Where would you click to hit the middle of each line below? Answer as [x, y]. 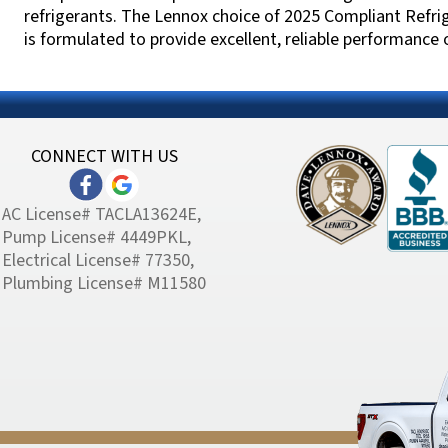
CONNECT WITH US [104, 156]
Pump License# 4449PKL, [96, 238]
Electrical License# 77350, [98, 261]
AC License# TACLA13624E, [101, 215]
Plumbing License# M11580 [104, 284]
